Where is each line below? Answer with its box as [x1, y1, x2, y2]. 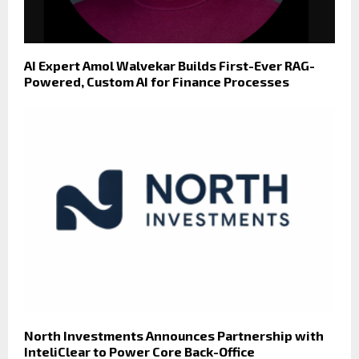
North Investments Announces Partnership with [24, 327, 324, 343]
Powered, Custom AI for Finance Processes [24, 74, 289, 90]
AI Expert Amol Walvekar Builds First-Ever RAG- [24, 58, 315, 74]
